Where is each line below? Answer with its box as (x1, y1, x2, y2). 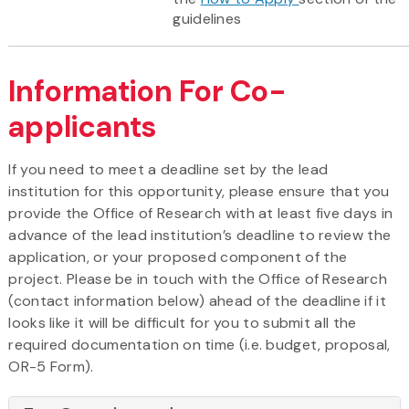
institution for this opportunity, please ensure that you (8, 181, 390, 201)
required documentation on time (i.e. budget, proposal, (8, 334, 391, 354)
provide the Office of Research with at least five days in (8, 203, 393, 223)
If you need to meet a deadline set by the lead (8, 159, 329, 179)
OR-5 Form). (8, 356, 94, 376)
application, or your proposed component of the (8, 246, 348, 267)
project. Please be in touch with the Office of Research (8, 268, 387, 288)
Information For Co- (8, 71, 288, 110)
